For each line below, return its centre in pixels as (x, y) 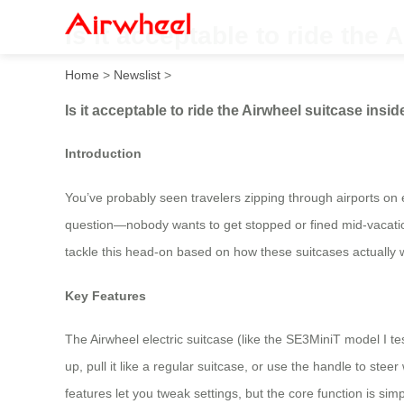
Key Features (106, 295)
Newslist (137, 74)
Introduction (103, 154)
